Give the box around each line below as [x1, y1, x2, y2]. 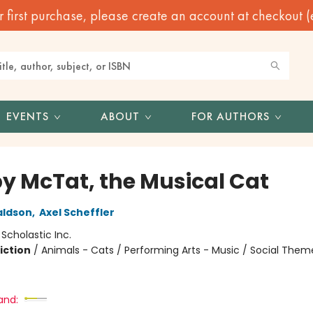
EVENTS [6, 109, 49, 124]
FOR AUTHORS [191, 109, 270, 124]
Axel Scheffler [38, 205, 115, 219]
